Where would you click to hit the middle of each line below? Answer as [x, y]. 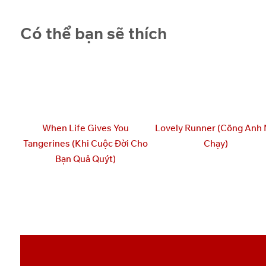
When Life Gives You [85, 128]
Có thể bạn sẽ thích [93, 34]
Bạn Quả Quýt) [85, 159]
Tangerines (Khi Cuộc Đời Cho [85, 144]
